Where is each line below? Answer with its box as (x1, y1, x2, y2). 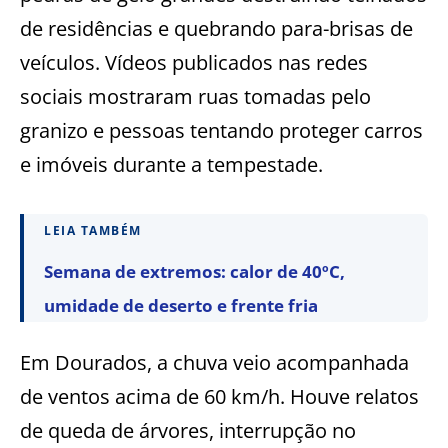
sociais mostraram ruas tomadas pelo (20, 83, 371, 111)
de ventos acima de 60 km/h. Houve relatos (20, 383, 419, 411)
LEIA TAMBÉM (44, 222, 142, 240)
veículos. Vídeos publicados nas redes (20, 49, 368, 77)
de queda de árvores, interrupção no (20, 417, 356, 445)
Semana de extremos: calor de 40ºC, (44, 260, 345, 284)
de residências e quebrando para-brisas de (20, 15, 413, 43)
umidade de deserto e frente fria (44, 294, 318, 318)
